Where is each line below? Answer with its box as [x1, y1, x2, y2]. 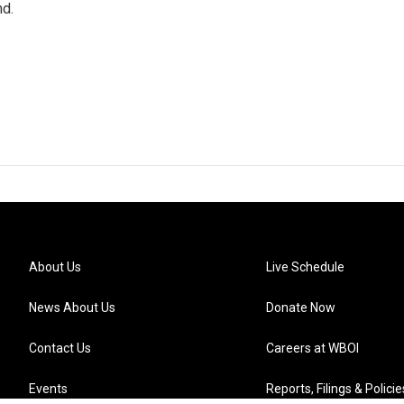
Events [29, 381, 68, 396]
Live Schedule [266, 260, 345, 274]
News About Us [29, 300, 115, 315]
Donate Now [266, 300, 336, 315]
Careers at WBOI [266, 341, 360, 355]
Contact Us [29, 341, 91, 355]
